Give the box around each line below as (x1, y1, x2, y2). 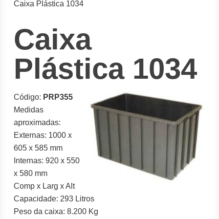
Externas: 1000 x (14, 131, 72, 139)
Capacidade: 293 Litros (14, 195, 95, 203)
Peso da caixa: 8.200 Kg (14, 207, 99, 216)
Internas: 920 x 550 (14, 156, 80, 165)
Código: (14, 93, 44, 101)
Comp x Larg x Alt (14, 182, 75, 190)
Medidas (14, 106, 44, 114)
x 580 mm (14, 169, 48, 177)
